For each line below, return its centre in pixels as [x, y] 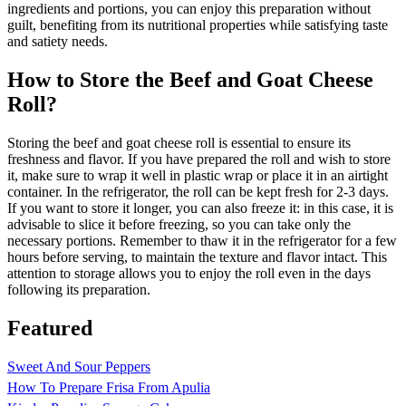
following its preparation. [79, 290]
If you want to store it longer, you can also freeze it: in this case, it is [200, 208]
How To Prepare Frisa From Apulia [109, 387]
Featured [50, 328]
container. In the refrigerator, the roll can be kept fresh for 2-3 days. [198, 192]
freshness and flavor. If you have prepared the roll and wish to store [199, 159]
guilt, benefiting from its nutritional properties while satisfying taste [198, 25]
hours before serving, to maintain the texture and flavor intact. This [197, 257]
